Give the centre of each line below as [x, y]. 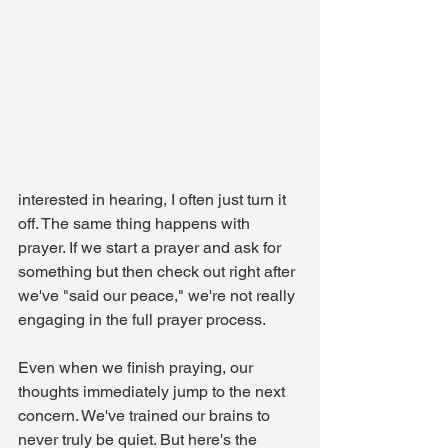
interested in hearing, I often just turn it [154, 200]
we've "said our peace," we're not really [158, 296]
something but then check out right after [158, 272]
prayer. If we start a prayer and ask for [151, 248]
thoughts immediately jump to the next [153, 392]
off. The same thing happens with [136, 224]
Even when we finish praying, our [137, 368]
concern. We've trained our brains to [146, 416]
